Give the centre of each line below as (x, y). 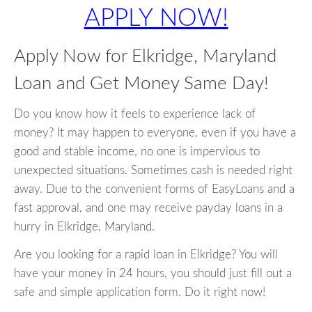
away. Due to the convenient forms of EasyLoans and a (154, 189)
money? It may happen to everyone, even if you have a (155, 133)
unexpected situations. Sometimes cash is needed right (153, 171)
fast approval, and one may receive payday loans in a (148, 208)
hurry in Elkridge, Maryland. (84, 227)
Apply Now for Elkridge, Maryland (145, 56)
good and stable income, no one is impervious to (137, 152)
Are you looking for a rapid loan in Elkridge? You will (146, 255)
